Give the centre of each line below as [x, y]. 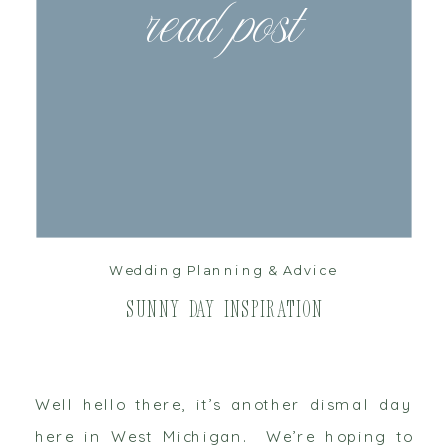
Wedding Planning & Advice [222, 271]
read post [225, 30]
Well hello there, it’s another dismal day [224, 404]
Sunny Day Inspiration [225, 312]
